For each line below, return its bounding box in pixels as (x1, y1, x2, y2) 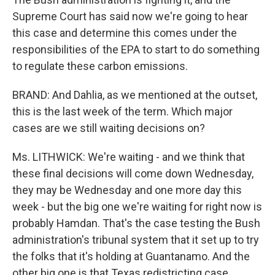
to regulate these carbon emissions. (12, 60, 188, 72)
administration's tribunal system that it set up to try (12, 233, 259, 246)
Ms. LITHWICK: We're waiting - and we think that (12, 150, 245, 163)
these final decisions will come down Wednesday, (12, 167, 254, 180)
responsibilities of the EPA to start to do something (12, 43, 260, 56)
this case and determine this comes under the (12, 26, 237, 39)
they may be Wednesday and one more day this (12, 184, 242, 196)
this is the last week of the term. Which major (12, 105, 233, 118)
